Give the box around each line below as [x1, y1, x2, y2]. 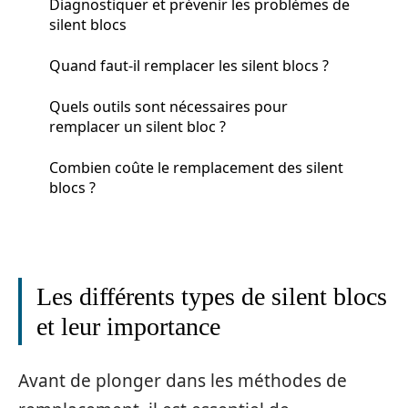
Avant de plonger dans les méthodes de [18, 368, 347, 393]
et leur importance [36, 312, 220, 341]
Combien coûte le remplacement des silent [49, 157, 343, 178]
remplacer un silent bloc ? [49, 116, 226, 137]
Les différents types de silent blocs [36, 282, 387, 311]
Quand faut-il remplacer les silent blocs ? [49, 55, 329, 76]
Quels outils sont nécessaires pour [49, 96, 288, 117]
